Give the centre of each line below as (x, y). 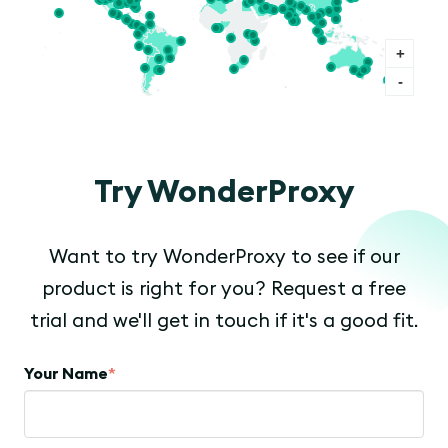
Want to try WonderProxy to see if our (224, 257)
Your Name (66, 373)
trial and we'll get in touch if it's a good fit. (224, 321)
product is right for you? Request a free (224, 289)
